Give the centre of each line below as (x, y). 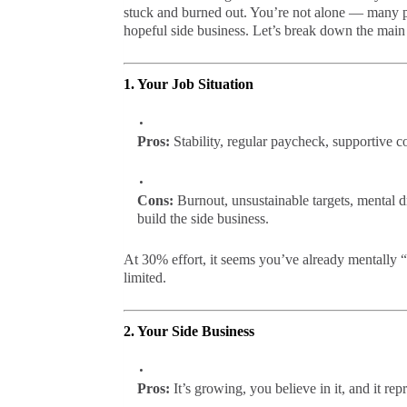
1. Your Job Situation (188, 84)
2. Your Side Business (189, 331)
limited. (144, 277)
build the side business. (203, 218)
